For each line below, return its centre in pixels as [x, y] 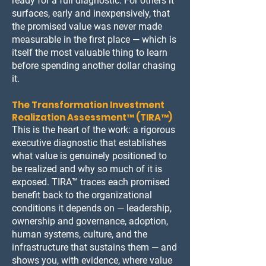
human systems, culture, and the [80, 234]
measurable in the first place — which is [94, 39]
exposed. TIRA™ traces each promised [91, 182]
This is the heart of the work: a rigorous [94, 130]
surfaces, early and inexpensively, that [91, 13]
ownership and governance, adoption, [90, 221]
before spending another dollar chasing [94, 66]
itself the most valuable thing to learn [90, 53]
